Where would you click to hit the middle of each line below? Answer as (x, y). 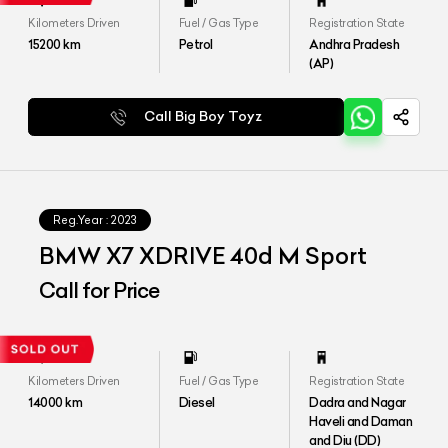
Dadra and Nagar (357, 401)
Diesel (196, 401)
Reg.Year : (81, 219)
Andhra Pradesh (354, 44)
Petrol (195, 44)
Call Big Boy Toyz (203, 117)
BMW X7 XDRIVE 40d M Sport (203, 255)
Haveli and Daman (361, 420)
